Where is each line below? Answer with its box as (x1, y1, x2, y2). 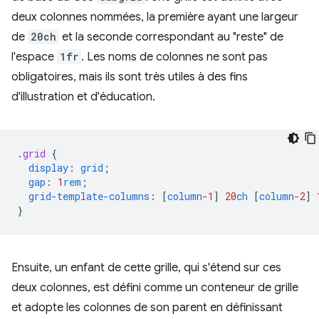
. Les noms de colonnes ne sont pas (81, 50, 268, 64)
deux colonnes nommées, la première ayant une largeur (11, 10, 298, 24)
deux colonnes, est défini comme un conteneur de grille (11, 281, 298, 295)
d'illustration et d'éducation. (11, 90, 155, 104)
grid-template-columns (28, 189, 150, 203)
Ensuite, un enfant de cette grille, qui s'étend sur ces (11, 261, 281, 275)
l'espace (11, 50, 57, 64)
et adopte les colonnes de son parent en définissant (11, 300, 283, 315)
